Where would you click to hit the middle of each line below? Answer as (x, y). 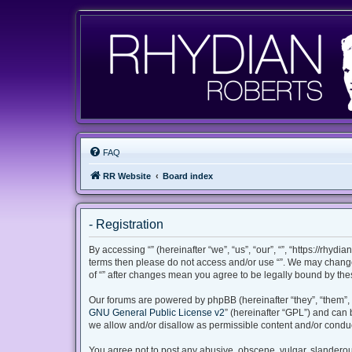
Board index (188, 176)
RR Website (127, 176)
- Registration (126, 224)
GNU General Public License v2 (157, 313)
